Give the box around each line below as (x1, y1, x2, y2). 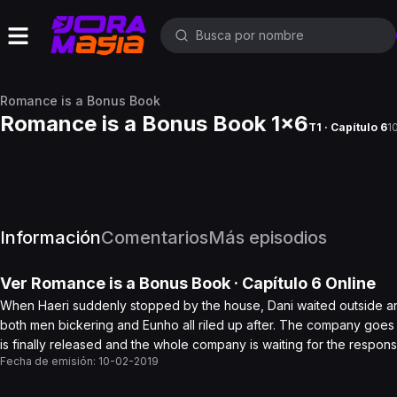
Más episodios (208, 227, 327, 248)
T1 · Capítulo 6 (308, 121, 387, 134)
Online (322, 274, 376, 292)
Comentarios (101, 227, 208, 248)
